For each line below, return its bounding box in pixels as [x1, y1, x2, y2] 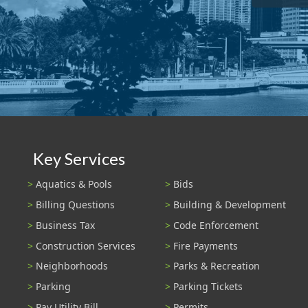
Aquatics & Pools [36, 177, 112, 191]
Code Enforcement [173, 218, 258, 232]
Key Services [33, 148, 125, 168]
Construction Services [36, 239, 135, 252]
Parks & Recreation [173, 259, 260, 273]
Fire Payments [173, 239, 238, 252]
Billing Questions [36, 198, 115, 212]
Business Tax [36, 218, 95, 232]
